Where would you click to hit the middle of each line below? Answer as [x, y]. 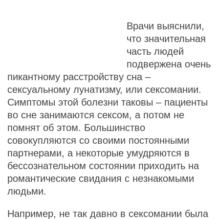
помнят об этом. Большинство [76, 128]
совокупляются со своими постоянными [98, 140]
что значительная [166, 39]
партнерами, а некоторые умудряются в [99, 153]
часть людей [155, 51]
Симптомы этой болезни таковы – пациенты [108, 102]
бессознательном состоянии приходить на [103, 166]
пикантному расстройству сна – [79, 77]
